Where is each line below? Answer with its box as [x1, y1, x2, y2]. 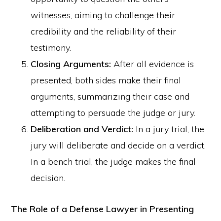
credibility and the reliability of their [31, 26, 177, 37]
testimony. [31, 42, 72, 53]
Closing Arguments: [31, 58, 111, 70]
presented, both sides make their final [31, 74, 182, 86]
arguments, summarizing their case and [31, 91, 190, 102]
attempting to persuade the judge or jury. [31, 107, 196, 118]
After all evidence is [111, 58, 194, 70]
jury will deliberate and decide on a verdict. [31, 140, 206, 151]
